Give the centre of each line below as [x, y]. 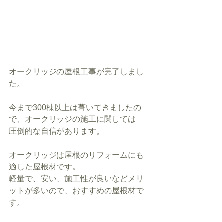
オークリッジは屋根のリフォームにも [76, 155]
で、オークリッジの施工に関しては [72, 119]
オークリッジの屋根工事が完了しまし [76, 72]
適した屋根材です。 [45, 167]
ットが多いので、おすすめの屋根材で [76, 191]
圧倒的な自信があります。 [56, 131]
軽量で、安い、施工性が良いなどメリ [76, 179]
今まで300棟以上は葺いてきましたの [75, 108]
